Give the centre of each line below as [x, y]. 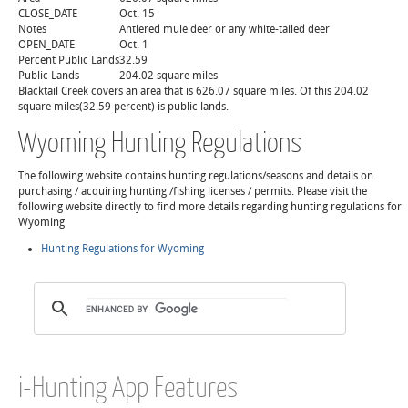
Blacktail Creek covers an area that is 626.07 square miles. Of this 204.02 [194, 91]
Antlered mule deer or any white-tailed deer [224, 29]
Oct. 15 [137, 14]
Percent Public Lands [69, 60]
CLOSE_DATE [48, 14]
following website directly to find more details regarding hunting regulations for [210, 207]
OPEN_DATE [46, 45]
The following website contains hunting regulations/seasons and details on [196, 176]
